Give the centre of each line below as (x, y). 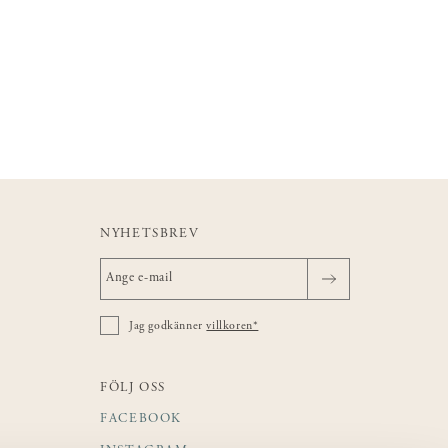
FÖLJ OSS (133, 389)
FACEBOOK (141, 420)
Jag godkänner (168, 326)
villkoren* (232, 326)
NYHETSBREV (150, 235)
